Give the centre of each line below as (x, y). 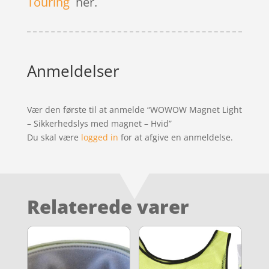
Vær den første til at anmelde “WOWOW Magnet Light (134, 109)
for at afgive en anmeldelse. (175, 137)
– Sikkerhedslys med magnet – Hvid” (99, 123)
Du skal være (54, 137)
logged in (99, 137)
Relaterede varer (108, 206)
